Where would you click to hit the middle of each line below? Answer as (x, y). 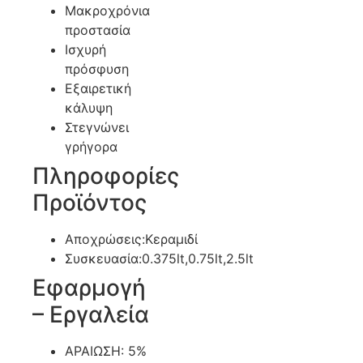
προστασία (98, 30)
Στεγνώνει (97, 128)
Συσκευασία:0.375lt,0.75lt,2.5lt (159, 259)
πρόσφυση (97, 69)
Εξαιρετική (98, 89)
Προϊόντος (90, 203)
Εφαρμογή (89, 288)
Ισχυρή (85, 50)
